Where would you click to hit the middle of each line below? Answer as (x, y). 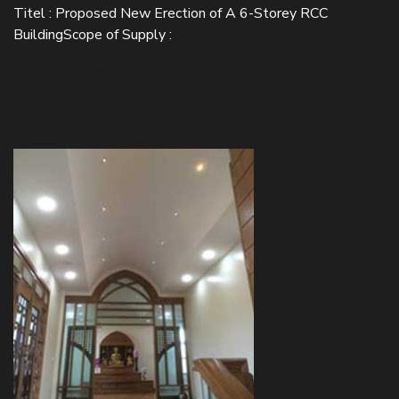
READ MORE (51, 72)
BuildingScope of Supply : (93, 35)
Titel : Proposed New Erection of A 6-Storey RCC (171, 13)
